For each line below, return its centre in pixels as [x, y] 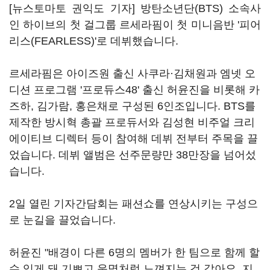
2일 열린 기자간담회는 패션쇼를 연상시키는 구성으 [133, 204]
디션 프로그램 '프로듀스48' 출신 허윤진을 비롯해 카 [134, 90]
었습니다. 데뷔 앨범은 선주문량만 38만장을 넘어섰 [133, 155]
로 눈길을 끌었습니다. [62, 220]
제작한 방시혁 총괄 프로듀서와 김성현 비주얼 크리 [132, 122]
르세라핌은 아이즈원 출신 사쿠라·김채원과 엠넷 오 [132, 74]
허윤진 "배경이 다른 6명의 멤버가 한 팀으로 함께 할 [134, 253]
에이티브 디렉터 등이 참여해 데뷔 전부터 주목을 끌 [133, 139]
